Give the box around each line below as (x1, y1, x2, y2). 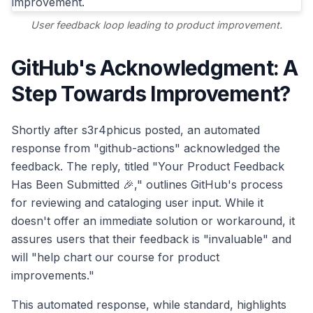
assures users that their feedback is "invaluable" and (11, 232, 291, 247)
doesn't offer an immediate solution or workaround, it (11, 214, 295, 228)
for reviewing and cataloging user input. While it (11, 196, 263, 210)
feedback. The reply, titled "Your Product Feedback (11, 159, 284, 174)
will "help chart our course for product (11, 250, 219, 265)
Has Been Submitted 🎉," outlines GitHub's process (11, 177, 283, 192)
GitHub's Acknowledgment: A (11, 55, 298, 81)
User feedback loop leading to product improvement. (31, 19, 282, 31)
